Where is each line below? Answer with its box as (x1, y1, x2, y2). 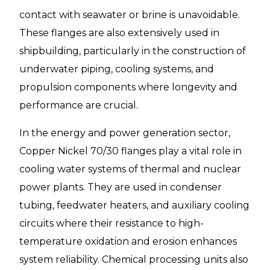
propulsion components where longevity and (19, 81, 237, 93)
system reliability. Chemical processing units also (19, 254, 248, 266)
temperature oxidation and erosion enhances (19, 236, 237, 248)
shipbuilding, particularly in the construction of (19, 45, 246, 57)
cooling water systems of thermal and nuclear (19, 163, 241, 175)
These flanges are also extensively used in (19, 27, 219, 39)
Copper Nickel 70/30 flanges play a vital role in (19, 145, 242, 157)
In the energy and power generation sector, (19, 127, 230, 139)
